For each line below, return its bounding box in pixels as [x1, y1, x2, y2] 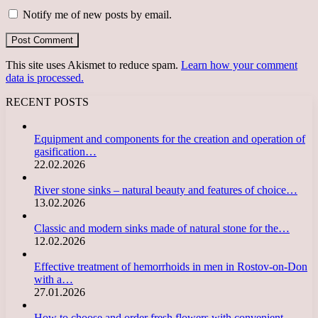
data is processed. [6, 71, 84, 84]
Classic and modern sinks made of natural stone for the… [34, 221, 290, 234]
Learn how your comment [181, 58, 297, 71]
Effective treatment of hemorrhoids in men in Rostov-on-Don [34, 260, 307, 273]
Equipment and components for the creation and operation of [34, 132, 305, 145]
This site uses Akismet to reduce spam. [6, 58, 181, 71]
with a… [34, 273, 73, 285]
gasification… [34, 145, 97, 158]
